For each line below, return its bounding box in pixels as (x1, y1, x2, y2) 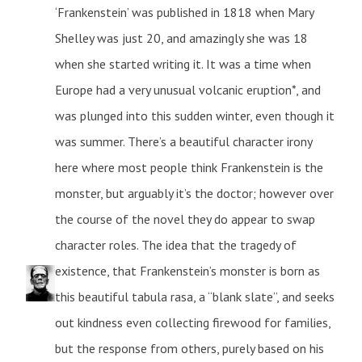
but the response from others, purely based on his (54, 339, 324, 356)
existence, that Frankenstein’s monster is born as (54, 262, 320, 279)
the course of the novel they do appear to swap (54, 210, 315, 227)
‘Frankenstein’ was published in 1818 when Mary (54, 3, 314, 20)
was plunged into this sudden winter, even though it (54, 107, 335, 124)
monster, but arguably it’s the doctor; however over (54, 184, 334, 201)
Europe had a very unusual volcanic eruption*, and (54, 81, 321, 98)
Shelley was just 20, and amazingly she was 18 (54, 29, 308, 46)
